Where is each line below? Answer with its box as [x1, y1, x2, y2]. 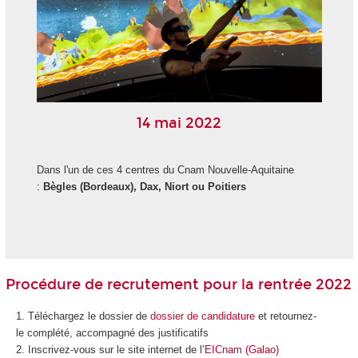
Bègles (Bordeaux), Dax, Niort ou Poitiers [39, 181, 249, 193]
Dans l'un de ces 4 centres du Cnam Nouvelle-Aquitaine [36, 164, 294, 177]
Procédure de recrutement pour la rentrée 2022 [5, 276, 352, 294]
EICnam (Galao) [204, 343, 279, 356]
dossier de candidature [149, 309, 255, 322]
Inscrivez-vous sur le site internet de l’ [27, 343, 205, 356]
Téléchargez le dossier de [27, 309, 150, 322]
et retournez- [254, 309, 316, 322]
